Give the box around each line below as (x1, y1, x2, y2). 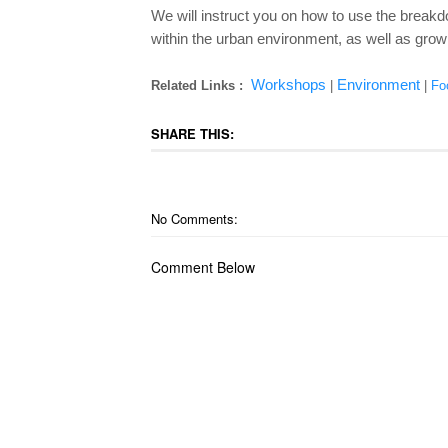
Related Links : (150, 78, 243, 93)
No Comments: (150, 209, 238, 228)
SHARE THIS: (150, 124, 234, 143)
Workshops (250, 76, 326, 93)
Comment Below (150, 257, 255, 277)
